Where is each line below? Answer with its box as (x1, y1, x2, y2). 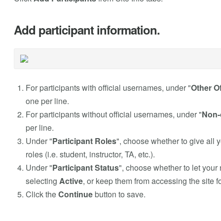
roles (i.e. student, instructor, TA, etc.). (25, 148, 155, 160)
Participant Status (52, 162, 119, 174)
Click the (25, 188, 58, 200)
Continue (58, 188, 93, 200)
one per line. (25, 95, 69, 107)
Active (59, 175, 83, 187)
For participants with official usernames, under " (25, 82, 191, 94)
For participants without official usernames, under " (25, 109, 202, 120)
